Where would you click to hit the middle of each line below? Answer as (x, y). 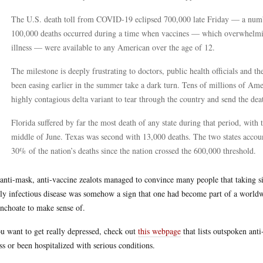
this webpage (159, 231)
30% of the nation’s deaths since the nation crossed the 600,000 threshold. (134, 151)
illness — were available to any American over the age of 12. (113, 47)
